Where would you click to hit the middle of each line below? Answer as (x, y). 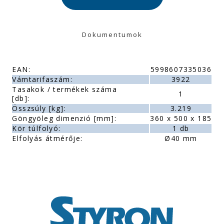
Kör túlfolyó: (36, 128)
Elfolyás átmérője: (47, 138)
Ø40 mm (181, 138)
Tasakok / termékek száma (65, 89)
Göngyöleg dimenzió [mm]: (64, 118)
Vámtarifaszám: (42, 79)
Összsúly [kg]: (39, 108)
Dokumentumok (112, 34)
